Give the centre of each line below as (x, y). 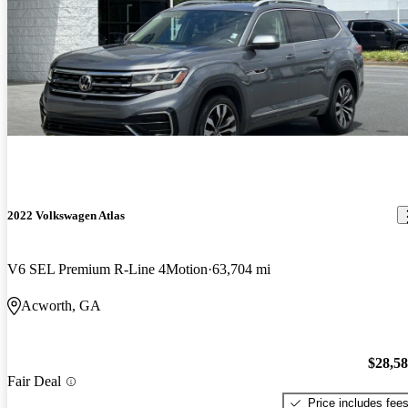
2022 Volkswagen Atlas (66, 215)
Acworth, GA (61, 306)
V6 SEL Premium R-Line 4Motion (107, 270)
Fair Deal (34, 382)
